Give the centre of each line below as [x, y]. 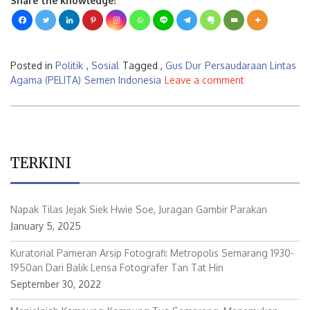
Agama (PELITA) [46, 80]
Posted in [33, 65]
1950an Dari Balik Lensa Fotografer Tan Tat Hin [117, 267]
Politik [69, 65]
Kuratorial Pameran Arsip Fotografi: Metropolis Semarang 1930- [152, 253]
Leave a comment [204, 80]
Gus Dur [183, 65]
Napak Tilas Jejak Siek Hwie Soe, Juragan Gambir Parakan [139, 209]
